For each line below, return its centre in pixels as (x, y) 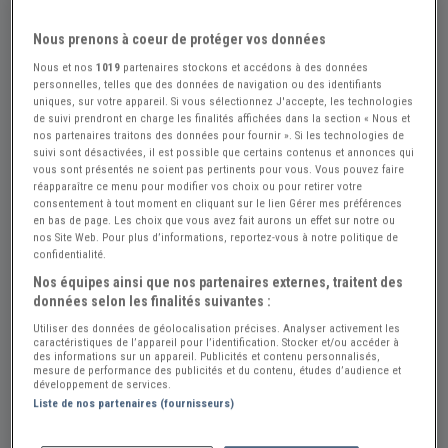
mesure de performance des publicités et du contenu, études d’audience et (217, 369)
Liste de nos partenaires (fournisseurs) (134, 402)
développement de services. (102, 383)
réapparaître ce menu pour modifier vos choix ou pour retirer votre (198, 185)
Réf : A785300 (69, 394)
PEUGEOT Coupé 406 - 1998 (164, 431)
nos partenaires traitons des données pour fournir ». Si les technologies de (219, 134)
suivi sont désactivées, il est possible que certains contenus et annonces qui (224, 151)
